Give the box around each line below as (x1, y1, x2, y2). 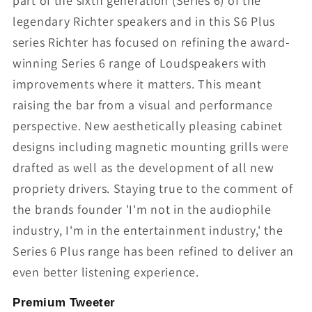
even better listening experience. (13, 264, 199, 281)
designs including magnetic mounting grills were (13, 139, 289, 155)
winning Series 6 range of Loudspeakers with (13, 55, 267, 72)
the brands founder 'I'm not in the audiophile (13, 201, 272, 218)
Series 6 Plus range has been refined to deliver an (13, 243, 295, 260)
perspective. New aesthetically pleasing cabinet (13, 118, 283, 134)
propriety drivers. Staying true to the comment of (13, 180, 293, 197)
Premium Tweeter (13, 296, 116, 310)
